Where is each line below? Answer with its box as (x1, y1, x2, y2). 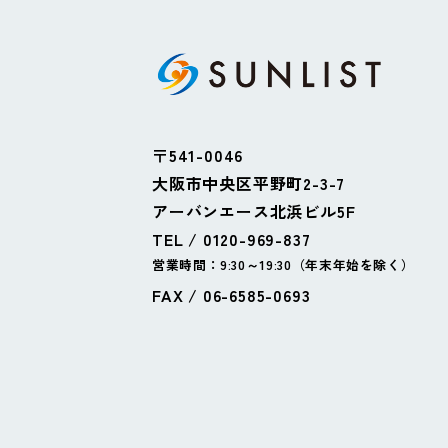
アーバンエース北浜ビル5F (152, 198, 356, 223)
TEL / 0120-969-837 (152, 226, 311, 251)
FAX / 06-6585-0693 (152, 282, 311, 307)
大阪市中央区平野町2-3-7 (152, 170, 346, 195)
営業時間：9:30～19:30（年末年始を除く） (152, 254, 415, 274)
